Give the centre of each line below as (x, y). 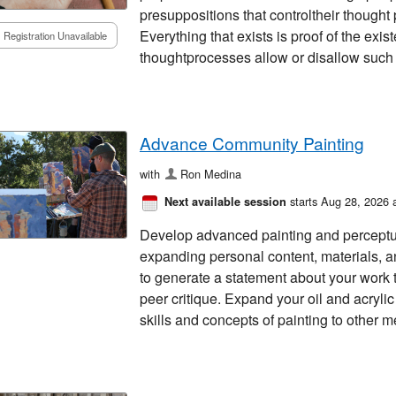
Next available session (225, 201)
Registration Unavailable (55, 35)
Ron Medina (211, 173)
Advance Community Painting (252, 142)
